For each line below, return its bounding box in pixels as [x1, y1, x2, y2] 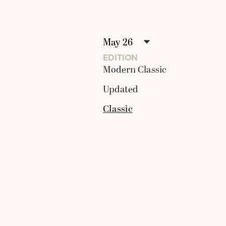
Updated [103, 83, 138, 97]
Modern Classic [103, 63, 166, 77]
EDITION [103, 50, 138, 64]
